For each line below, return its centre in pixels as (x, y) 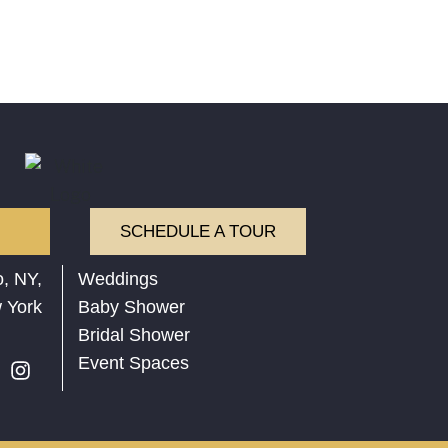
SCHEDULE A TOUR (198, 232)
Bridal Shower (133, 335)
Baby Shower (131, 307)
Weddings (117, 279)
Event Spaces (133, 363)
